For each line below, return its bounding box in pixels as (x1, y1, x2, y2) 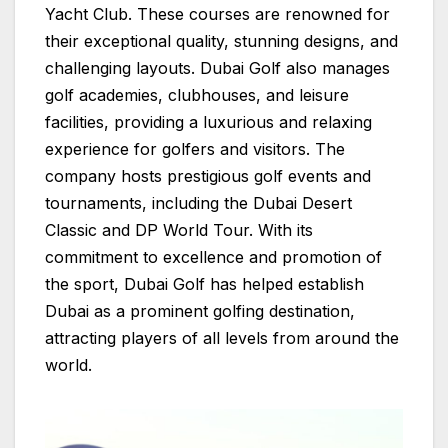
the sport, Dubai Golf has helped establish (45, 273, 364, 294)
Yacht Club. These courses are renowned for (45, 3, 390, 24)
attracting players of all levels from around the (45, 327, 399, 348)
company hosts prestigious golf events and (45, 165, 371, 186)
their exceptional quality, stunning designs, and (45, 30, 398, 51)
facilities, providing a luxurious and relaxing (45, 111, 372, 132)
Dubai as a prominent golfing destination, (45, 300, 355, 321)
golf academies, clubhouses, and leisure (45, 84, 349, 105)
